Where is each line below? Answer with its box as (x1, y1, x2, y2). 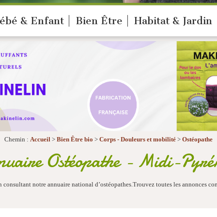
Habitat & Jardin (134, 15, 212, 27)
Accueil (30, 136, 50, 143)
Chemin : (4, 136, 30, 143)
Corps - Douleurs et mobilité (99, 136, 177, 143)
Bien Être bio (57, 136, 93, 143)
